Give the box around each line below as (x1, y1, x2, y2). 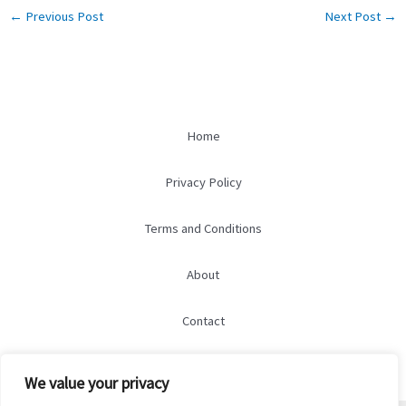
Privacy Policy (164, 173, 242, 190)
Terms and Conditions (144, 219, 262, 237)
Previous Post (22, 7, 103, 24)
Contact (181, 312, 225, 329)
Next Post (324, 7, 384, 24)
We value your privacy (24, 372, 169, 393)
